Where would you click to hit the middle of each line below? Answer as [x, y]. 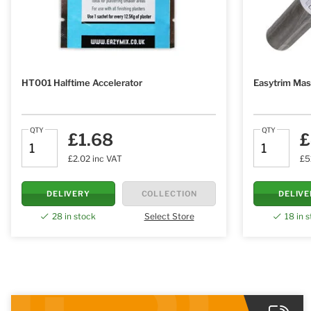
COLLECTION [169, 193]
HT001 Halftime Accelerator [82, 83]
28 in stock [74, 217]
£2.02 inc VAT [95, 158]
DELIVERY [68, 193]
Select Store [169, 217]
